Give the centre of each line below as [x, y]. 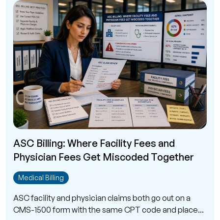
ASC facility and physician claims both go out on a [102, 198]
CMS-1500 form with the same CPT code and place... [109, 209]
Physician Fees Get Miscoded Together [104, 157]
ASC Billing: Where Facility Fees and [94, 143]
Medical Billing [41, 177]
